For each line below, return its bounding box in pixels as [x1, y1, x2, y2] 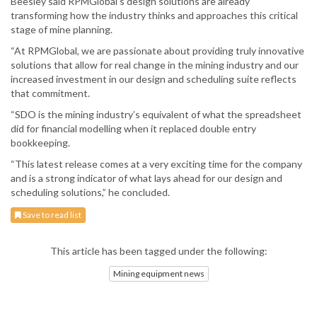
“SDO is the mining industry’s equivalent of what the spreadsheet [11, 108, 301, 121]
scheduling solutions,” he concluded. [11, 186, 170, 199]
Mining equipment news [113, 267, 204, 279]
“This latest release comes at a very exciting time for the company [11, 158, 302, 171]
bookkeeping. [11, 137, 70, 149]
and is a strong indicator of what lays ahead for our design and [11, 172, 282, 185]
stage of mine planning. [11, 23, 113, 36]
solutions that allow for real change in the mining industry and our [11, 59, 299, 71]
